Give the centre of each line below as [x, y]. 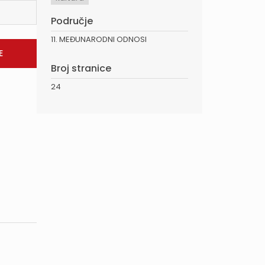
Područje [72, 21]
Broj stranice [81, 69]
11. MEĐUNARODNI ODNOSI [99, 40]
